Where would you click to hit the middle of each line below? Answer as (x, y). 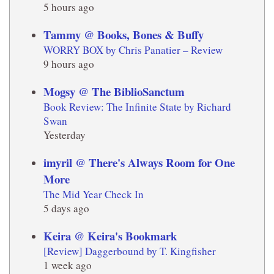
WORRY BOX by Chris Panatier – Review (133, 50)
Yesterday (65, 135)
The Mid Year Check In (94, 194)
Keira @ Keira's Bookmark (110, 236)
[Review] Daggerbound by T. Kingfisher (130, 251)
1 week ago (68, 265)
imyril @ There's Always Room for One (139, 163)
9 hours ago (69, 64)
